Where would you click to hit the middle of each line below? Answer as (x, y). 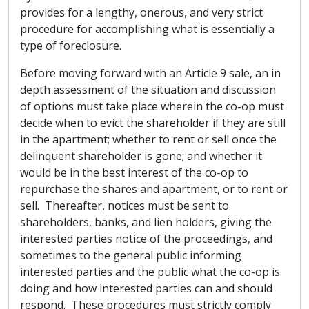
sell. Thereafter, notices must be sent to (124, 206)
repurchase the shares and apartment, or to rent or (154, 189)
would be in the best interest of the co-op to (134, 172)
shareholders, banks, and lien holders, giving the (146, 222)
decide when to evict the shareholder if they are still (153, 123)
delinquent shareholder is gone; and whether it (141, 156)
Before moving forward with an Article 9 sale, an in (150, 73)
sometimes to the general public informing (131, 255)
